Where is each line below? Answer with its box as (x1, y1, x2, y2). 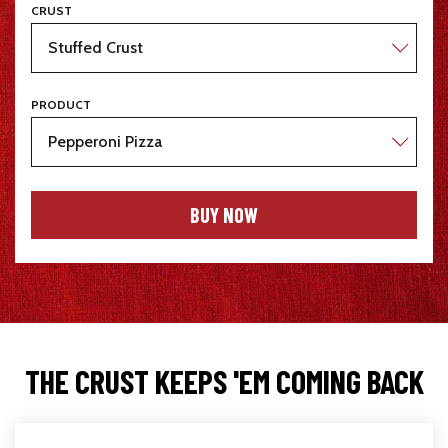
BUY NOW (190, 203, 258, 228)
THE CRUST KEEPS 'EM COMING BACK (24, 362, 424, 401)
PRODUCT (31, 97, 91, 113)
